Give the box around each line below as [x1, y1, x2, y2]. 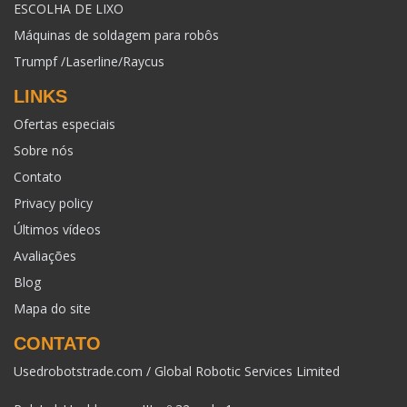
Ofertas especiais [14, 115, 115, 134]
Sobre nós [14, 142, 74, 160]
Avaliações [14, 247, 76, 265]
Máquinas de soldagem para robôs [14, 26, 219, 45]
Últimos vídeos [14, 221, 101, 239]
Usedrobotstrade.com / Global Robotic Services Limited [14, 362, 340, 381]
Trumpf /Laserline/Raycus [14, 53, 164, 71]
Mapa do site [14, 300, 91, 318]
